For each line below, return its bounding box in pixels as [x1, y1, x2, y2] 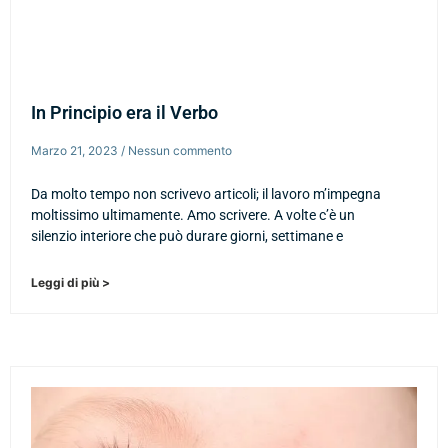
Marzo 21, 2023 [31, 142, 121, 158]
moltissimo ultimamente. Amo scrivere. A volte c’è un [31, 206, 355, 223]
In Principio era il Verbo [31, 101, 218, 123]
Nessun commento [125, 142, 232, 158]
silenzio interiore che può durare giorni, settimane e [31, 227, 343, 244]
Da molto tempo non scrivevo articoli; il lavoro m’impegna [31, 185, 381, 202]
